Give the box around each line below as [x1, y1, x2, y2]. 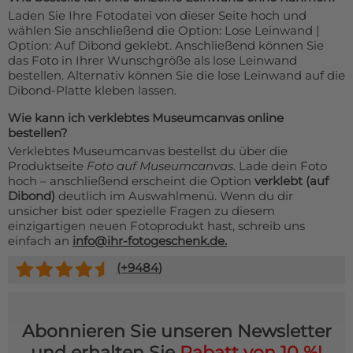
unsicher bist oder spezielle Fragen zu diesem [8, 203, 275, 219]
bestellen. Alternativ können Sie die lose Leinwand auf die [8, 68, 345, 84]
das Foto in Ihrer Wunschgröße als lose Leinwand [8, 53, 297, 69]
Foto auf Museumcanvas [87, 158, 233, 174]
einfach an [8, 233, 72, 249]
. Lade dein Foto [233, 158, 327, 174]
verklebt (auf [255, 173, 329, 189]
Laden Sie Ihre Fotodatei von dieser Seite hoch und [8, 8, 307, 24]
